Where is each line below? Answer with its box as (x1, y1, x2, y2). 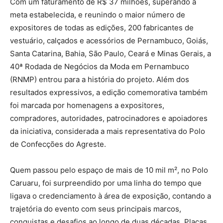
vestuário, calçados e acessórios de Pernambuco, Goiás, (10, 35, 208, 45)
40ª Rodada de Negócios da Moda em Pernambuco (10, 61, 189, 71)
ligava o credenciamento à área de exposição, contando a (10, 191, 211, 201)
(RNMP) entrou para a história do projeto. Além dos (10, 74, 189, 84)
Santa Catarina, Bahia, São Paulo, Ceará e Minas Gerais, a (10, 48, 211, 58)
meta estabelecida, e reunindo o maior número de (10, 9, 185, 19)
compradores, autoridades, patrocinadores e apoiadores (10, 113, 208, 123)
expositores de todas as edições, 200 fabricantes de (10, 22, 194, 32)
